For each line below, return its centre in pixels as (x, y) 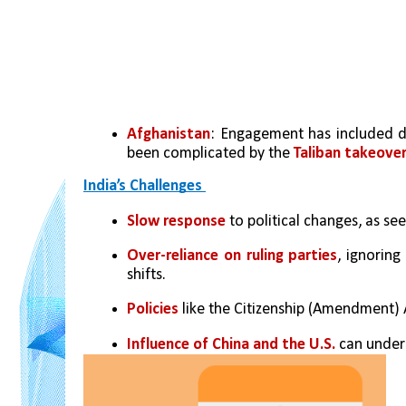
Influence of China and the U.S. (231, 344)
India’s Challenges (145, 187)
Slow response (176, 221)
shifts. (146, 275)
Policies (153, 310)
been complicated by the (210, 154)
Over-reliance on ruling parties (232, 256)
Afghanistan (169, 135)
